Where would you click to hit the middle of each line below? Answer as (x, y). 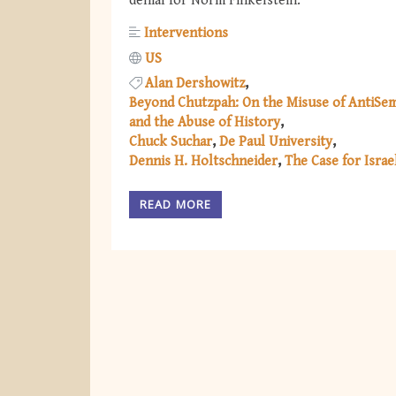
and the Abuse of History (205, 122)
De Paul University (276, 141)
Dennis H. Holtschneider (203, 161)
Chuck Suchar (171, 141)
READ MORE (176, 205)
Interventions (186, 34)
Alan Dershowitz (195, 83)
